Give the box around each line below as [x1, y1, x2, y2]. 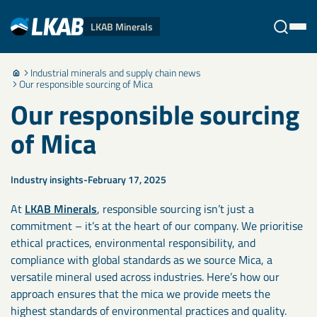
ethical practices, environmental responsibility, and [11, 234, 255, 251]
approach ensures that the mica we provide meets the [11, 285, 270, 302]
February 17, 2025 [88, 172, 166, 187]
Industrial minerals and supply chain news [30, 65, 201, 80]
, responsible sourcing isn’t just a [97, 200, 254, 217]
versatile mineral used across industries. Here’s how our [11, 268, 279, 285]
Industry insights [11, 172, 83, 187]
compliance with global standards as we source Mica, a [11, 251, 272, 268]
